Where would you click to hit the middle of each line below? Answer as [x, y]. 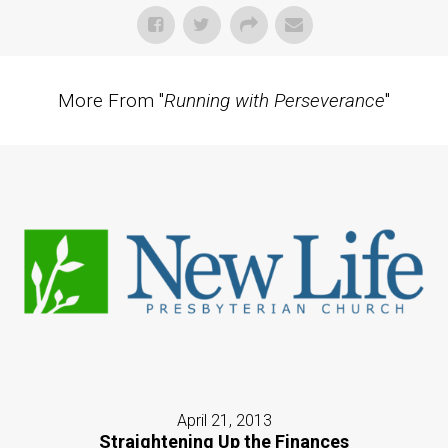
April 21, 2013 [224, 420]
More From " [111, 101]
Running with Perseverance [274, 101]
